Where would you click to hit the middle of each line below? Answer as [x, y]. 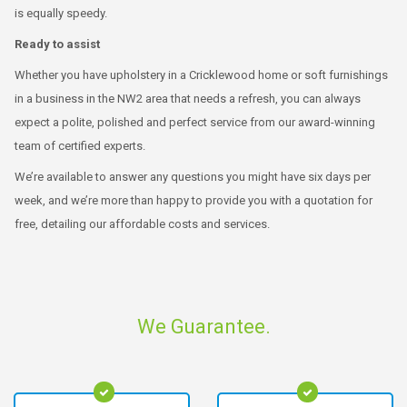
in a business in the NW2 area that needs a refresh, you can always [188, 99]
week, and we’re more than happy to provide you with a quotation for [194, 200]
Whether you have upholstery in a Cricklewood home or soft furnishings [201, 75]
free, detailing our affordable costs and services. [142, 224]
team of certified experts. [80, 146]
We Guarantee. [203, 327]
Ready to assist [57, 44]
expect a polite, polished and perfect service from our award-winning [195, 122]
